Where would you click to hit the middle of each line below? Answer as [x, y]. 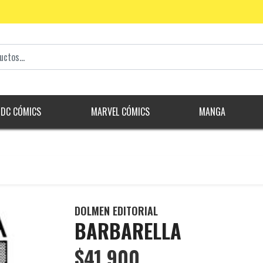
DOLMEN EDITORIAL [116, 211]
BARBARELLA [128, 231]
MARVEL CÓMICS [120, 112]
